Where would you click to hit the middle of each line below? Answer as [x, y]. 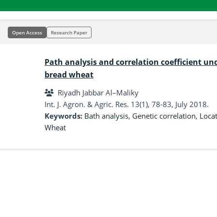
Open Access [27, 32]
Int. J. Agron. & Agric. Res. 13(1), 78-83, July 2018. [127, 104]
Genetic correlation [164, 116]
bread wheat [69, 75]
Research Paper [69, 32]
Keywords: [64, 116]
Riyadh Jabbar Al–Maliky [98, 93]
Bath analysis [106, 116]
